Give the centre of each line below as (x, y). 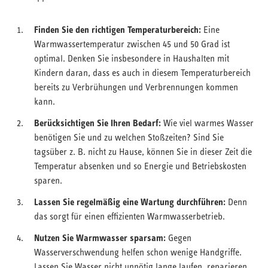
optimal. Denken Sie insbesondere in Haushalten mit (132, 58)
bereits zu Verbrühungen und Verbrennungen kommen (136, 87)
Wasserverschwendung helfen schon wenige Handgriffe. (138, 252)
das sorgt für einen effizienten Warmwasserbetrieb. (130, 216)
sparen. (48, 180)
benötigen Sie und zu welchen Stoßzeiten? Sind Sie (129, 137)
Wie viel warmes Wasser (207, 123)
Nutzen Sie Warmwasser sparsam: (101, 237)
